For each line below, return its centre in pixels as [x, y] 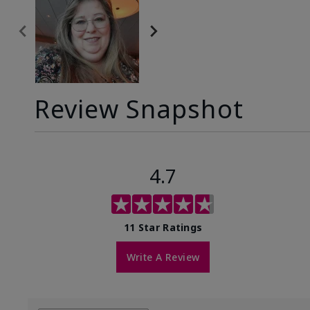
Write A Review [163, 257]
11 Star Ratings [163, 228]
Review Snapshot [139, 109]
